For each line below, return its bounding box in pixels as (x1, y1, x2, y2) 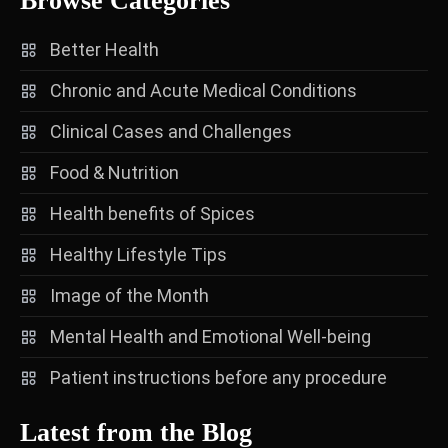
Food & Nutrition (50, 161, 179, 183)
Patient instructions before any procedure (50, 366, 387, 388)
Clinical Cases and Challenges (50, 120, 292, 142)
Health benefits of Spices (50, 202, 255, 224)
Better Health (50, 38, 159, 60)
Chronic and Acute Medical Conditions (50, 79, 357, 101)
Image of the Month (50, 284, 209, 306)
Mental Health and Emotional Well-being (50, 325, 371, 347)
